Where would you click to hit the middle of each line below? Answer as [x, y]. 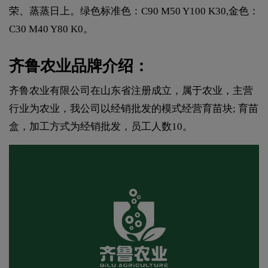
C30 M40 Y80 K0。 [51, 29]
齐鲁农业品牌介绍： [79, 66]
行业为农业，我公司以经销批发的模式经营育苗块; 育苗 [134, 108]
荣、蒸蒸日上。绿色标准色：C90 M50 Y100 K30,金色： [134, 11]
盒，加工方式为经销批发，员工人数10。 [101, 126]
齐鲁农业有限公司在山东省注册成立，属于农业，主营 [131, 90]
